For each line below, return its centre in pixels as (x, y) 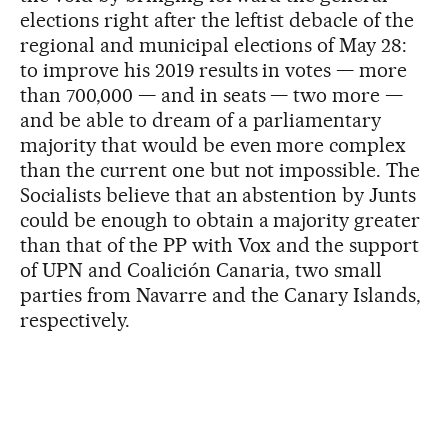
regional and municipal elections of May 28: (214, 44)
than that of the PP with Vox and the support (220, 244)
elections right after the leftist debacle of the (217, 19)
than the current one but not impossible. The (220, 169)
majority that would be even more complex (213, 144)
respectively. (75, 319)
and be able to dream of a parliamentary (201, 119)
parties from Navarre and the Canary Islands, (221, 294)
